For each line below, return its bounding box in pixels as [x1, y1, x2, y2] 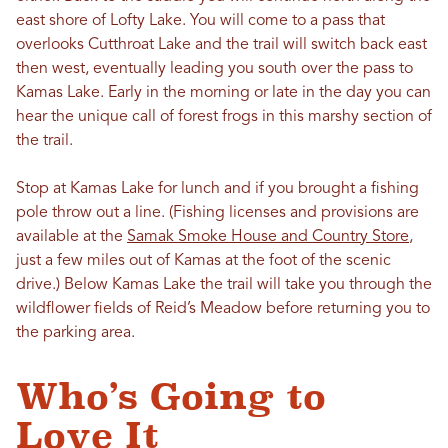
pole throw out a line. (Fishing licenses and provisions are [16, 205, 419, 222]
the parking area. [16, 325, 135, 342]
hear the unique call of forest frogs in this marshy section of [16, 109, 432, 126]
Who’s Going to [16, 376, 326, 418]
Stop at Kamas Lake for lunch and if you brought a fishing [16, 181, 419, 198]
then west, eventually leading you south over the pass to [16, 61, 413, 78]
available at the [16, 229, 127, 246]
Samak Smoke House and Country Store [127, 229, 409, 246]
